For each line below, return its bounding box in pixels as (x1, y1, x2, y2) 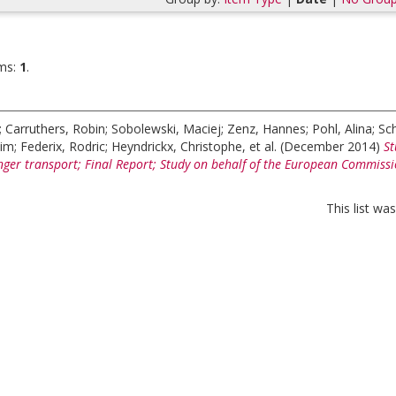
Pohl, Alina (312, 120, 372, 137)
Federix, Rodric (20, 138, 105, 155)
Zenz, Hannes (227, 120, 306, 137)
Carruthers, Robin (5, 120, 105, 137)
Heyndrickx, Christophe (111, 138, 242, 155)
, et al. (242, 138, 280, 155)
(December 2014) (280, 138, 384, 155)
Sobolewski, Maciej (111, 120, 221, 137)
